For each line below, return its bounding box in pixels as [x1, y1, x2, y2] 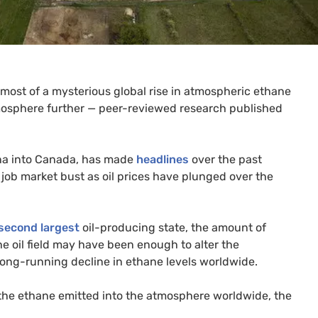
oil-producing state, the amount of [79, 221, 266, 235]
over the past [189, 153, 262, 167]
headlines [136, 153, 189, 167]
